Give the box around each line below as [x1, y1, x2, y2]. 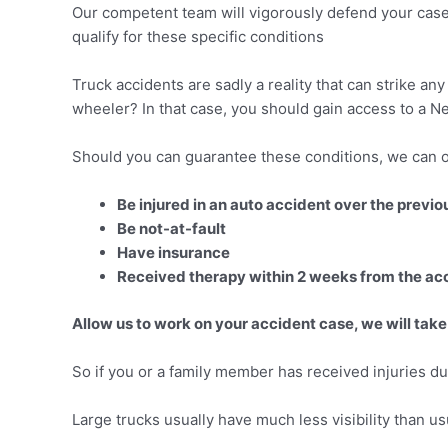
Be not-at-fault [117, 219, 226, 238]
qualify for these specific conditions [72, 27, 324, 46]
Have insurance [117, 243, 230, 262]
